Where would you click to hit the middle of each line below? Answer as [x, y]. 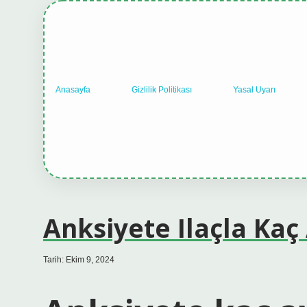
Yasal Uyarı [254, 89]
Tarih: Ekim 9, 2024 [79, 260]
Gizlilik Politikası [162, 89]
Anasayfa [73, 89]
